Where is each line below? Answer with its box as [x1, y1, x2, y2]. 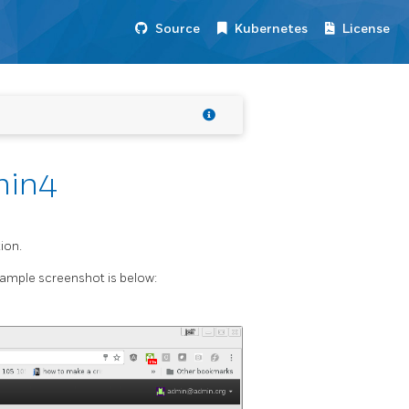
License [342, 21, 390, 37]
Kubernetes [235, 21, 308, 37]
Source [155, 21, 200, 37]
